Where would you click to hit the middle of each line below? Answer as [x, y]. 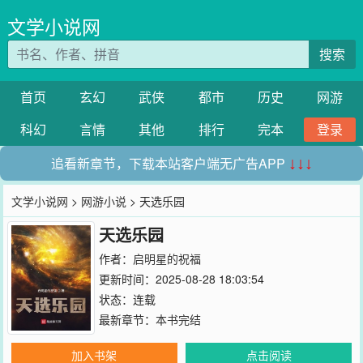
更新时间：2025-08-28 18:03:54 [181, 279]
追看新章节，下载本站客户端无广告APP [169, 163]
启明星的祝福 [167, 258]
